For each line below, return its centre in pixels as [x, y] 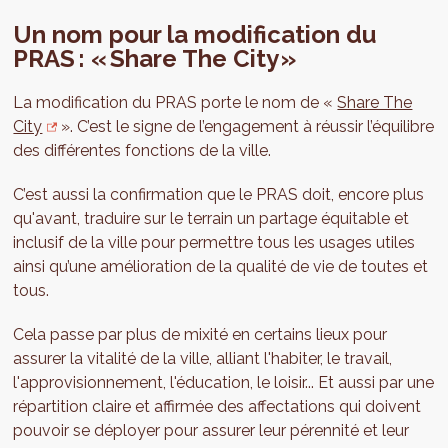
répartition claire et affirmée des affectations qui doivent [217, 407]
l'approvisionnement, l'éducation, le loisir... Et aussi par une [224, 383]
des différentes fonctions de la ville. [142, 151]
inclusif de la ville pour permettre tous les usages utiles [214, 243]
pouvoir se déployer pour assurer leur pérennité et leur [211, 431]
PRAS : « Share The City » [155, 59]
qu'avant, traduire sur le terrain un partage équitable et [211, 219]
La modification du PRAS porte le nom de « [175, 103]
